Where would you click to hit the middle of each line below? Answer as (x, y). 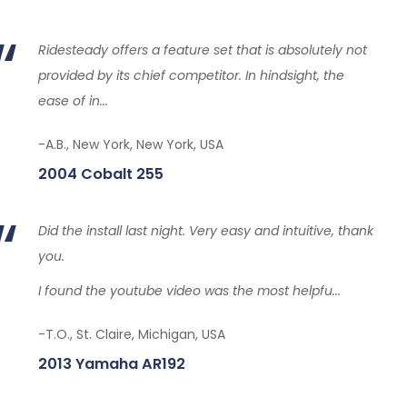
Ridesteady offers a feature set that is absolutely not (202, 50)
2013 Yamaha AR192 (111, 364)
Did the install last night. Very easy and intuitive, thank (205, 231)
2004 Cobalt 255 (100, 174)
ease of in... (73, 101)
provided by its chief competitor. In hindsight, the (191, 75)
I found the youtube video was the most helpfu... (189, 291)
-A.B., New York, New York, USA (130, 144)
